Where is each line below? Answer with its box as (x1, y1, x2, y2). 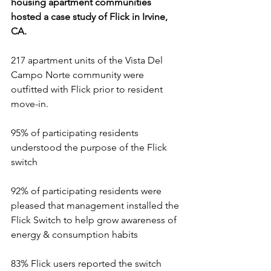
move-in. (11, 98, 48, 109)
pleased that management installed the (11, 200, 181, 211)
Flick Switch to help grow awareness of (11, 214, 179, 226)
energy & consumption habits (11, 229, 138, 240)
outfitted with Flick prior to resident (11, 83, 165, 95)
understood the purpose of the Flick (11, 142, 169, 153)
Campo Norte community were (11, 69, 146, 80)
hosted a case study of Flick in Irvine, (11, 11, 170, 22)
